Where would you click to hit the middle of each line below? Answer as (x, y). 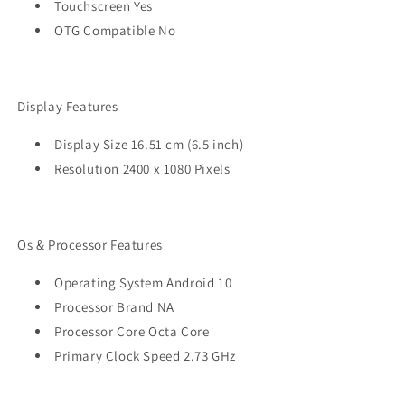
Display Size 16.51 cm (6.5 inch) (149, 145)
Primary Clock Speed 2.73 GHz (145, 356)
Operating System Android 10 (143, 283)
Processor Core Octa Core (132, 332)
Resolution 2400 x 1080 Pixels (142, 169)
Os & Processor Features (90, 245)
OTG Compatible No (115, 31)
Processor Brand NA (114, 307)
